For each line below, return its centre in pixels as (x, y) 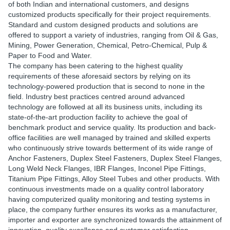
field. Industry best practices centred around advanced (97, 97)
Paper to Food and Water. (50, 55)
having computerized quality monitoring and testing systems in (109, 199)
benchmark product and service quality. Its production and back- (112, 127)
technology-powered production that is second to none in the (107, 86)
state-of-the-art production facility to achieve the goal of (98, 117)
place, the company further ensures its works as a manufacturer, (113, 209)
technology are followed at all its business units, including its (105, 107)
